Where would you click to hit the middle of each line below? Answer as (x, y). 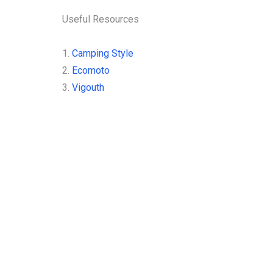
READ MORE (103, 7)
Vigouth (88, 87)
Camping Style (103, 53)
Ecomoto (91, 70)
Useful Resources (101, 19)
